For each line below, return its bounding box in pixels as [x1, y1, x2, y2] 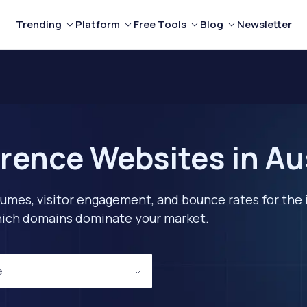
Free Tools [133, 17, 186, 32]
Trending [15, 17, 62, 32]
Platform [75, 17, 120, 32]
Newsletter [236, 17, 292, 32]
